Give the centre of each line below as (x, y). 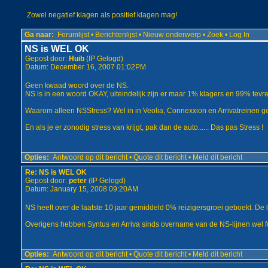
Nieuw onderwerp (172, 35)
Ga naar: (39, 35)
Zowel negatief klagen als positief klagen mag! (102, 15)
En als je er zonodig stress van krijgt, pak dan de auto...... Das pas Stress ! (144, 127)
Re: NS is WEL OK (56, 172)
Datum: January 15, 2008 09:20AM (81, 189)
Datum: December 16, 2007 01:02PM (85, 67)
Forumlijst (73, 35)
